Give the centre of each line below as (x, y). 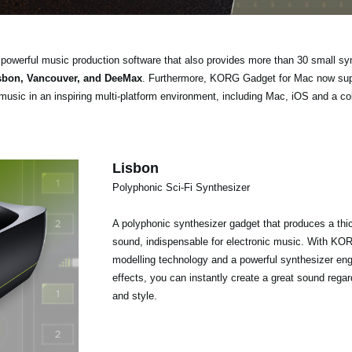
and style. (134, 295)
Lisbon (135, 168)
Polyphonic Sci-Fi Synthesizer (181, 187)
